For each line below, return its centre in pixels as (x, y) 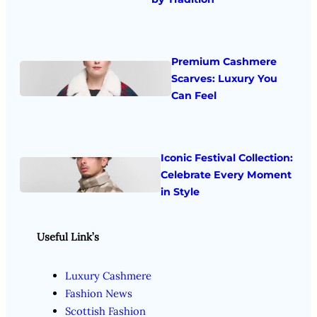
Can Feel (194, 96)
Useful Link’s (68, 237)
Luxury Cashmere (108, 276)
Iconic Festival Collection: (226, 157)
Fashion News (99, 294)
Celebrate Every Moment (226, 174)
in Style (180, 191)
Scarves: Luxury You (225, 79)
